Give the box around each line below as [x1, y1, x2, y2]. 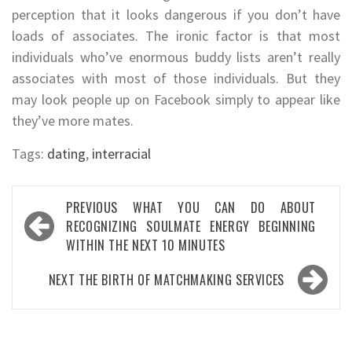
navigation [20, 214, 110, 250]
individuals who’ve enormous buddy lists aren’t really [12, 47, 340, 66]
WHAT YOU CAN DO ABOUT [118, 197, 316, 217]
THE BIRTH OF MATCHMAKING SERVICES [75, 269, 284, 289]
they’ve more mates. [12, 111, 134, 130]
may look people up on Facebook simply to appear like [12, 90, 340, 108]
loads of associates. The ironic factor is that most [12, 26, 340, 45]
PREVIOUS [66, 197, 119, 217]
